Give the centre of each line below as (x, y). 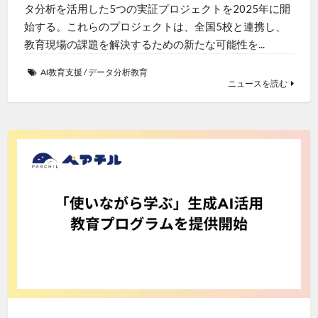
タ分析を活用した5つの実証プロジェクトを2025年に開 (157, 8)
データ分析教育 (117, 72)
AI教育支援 (61, 72)
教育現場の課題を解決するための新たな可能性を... (144, 44)
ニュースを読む (258, 83)
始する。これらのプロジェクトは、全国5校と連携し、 (155, 26)
